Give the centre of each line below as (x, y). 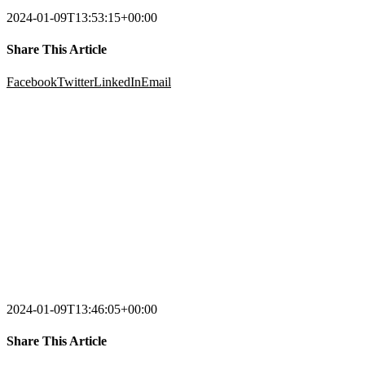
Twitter (75, 81)
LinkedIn (117, 81)
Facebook (32, 81)
